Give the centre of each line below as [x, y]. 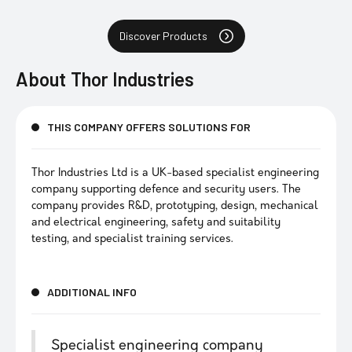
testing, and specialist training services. [132, 239]
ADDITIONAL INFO [92, 292]
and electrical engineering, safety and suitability [156, 223]
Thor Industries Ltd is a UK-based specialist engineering [175, 173]
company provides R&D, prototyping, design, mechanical [175, 206]
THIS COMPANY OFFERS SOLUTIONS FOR [149, 127]
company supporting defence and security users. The [166, 190]
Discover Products [163, 36]
